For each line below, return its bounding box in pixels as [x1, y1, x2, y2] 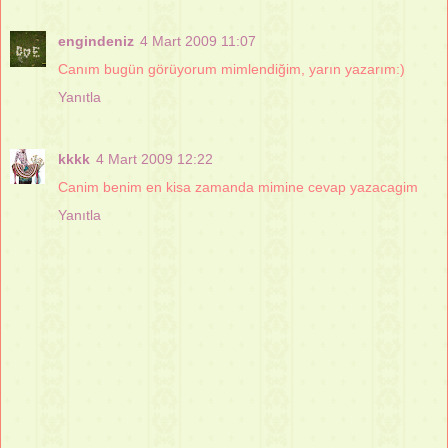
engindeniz [58, 32, 134, 49]
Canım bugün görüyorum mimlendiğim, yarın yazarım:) [58, 60, 405, 77]
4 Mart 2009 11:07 [140, 32, 256, 49]
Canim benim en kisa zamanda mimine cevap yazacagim [58, 178, 418, 195]
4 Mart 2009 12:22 [96, 150, 213, 167]
